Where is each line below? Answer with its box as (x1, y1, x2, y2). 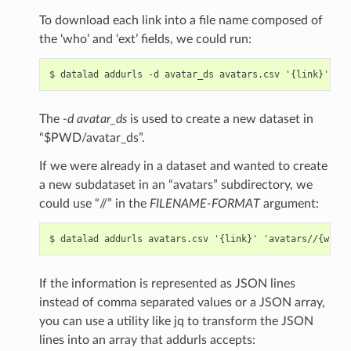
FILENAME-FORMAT (149, 197, 260, 210)
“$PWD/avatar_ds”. (38, 131, 145, 144)
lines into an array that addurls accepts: (38, 333, 255, 346)
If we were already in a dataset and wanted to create (38, 159, 327, 172)
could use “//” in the (38, 197, 150, 210)
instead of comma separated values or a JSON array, (38, 295, 325, 309)
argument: (259, 197, 319, 210)
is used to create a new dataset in (126, 112, 313, 125)
